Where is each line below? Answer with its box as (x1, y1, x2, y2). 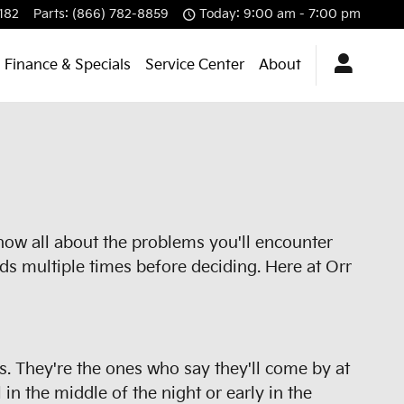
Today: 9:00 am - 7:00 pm (199, 7, 361, 22)
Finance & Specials (5, 56, 131, 74)
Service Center (145, 56, 244, 74)
